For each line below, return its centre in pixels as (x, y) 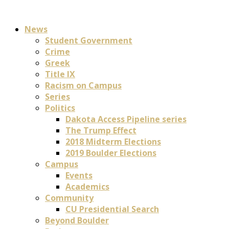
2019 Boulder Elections (111, 153)
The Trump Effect (101, 130)
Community (69, 198)
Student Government (89, 40)
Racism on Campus (83, 85)
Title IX (60, 74)
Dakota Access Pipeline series (126, 119)
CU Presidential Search (112, 209)
